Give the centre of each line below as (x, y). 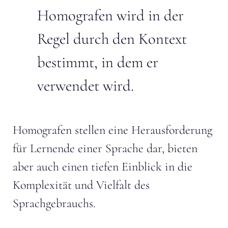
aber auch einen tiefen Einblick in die (103, 166)
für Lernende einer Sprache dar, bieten (105, 148)
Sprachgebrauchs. (54, 203)
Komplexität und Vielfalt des (81, 185)
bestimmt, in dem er (98, 62)
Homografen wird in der (110, 15)
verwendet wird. (85, 85)
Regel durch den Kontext (112, 39)
